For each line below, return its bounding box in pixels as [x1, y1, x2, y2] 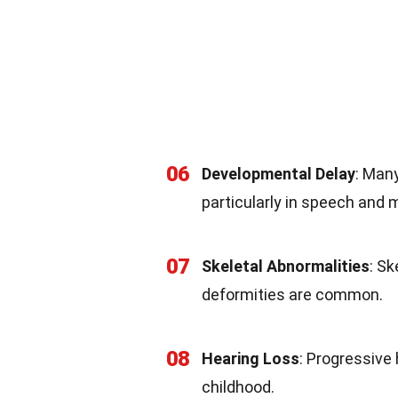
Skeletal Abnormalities [202, 256, 370, 275]
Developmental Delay [202, 163, 355, 183]
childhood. [202, 377, 275, 396]
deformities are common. [202, 284, 383, 304]
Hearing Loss [202, 348, 299, 368]
